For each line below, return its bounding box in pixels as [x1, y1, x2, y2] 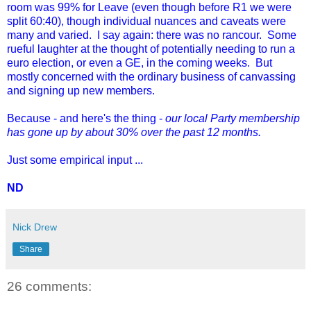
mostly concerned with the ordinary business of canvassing [7, 70, 296, 83]
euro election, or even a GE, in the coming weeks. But [7, 56, 272, 69]
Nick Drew [12, 221, 57, 233]
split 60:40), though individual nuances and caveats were [7, 15, 286, 27]
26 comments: [7, 278, 92, 294]
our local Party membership [165, 112, 300, 124]
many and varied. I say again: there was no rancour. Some [7, 28, 296, 41]
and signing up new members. [7, 84, 155, 96]
